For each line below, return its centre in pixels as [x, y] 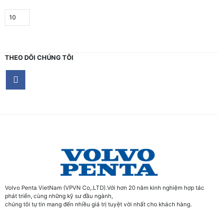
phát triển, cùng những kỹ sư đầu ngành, [59, 196]
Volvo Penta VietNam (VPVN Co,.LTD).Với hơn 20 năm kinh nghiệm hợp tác [105, 188]
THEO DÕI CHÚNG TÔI [39, 57]
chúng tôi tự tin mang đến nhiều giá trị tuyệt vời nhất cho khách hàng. [98, 205]
